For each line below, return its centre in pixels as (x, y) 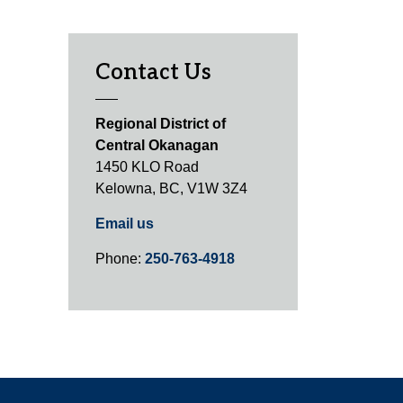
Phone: (120, 259)
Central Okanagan (157, 145)
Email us (125, 224)
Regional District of (161, 124)
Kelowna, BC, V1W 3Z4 (171, 188)
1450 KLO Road (147, 167)
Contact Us (153, 72)
